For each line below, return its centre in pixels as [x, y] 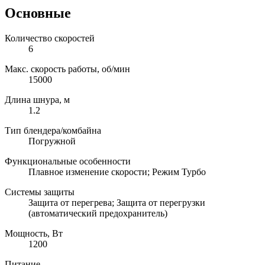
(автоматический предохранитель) [98, 213]
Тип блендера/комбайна [53, 130]
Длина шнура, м [37, 99]
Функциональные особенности [68, 161]
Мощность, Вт [34, 233]
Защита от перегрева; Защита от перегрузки [117, 202]
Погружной [52, 141]
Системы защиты [40, 192]
